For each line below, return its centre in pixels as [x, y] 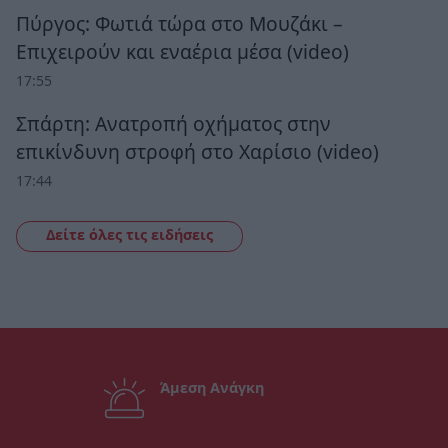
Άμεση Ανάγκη [212, 388]
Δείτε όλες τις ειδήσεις [129, 235]
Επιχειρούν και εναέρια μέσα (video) [182, 52]
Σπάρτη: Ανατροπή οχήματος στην [173, 123]
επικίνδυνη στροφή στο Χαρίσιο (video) [197, 151]
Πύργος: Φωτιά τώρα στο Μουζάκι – [179, 24]
